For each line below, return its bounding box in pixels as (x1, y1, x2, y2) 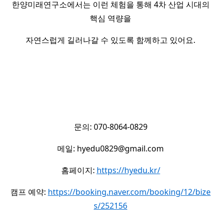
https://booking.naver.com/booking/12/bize (48, 186, 211, 197)
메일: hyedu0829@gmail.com (57, 143, 164, 154)
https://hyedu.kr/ (96, 164, 160, 176)
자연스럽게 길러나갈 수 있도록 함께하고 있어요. (26, 34, 195, 45)
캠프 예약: (10, 186, 48, 197)
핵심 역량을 (90, 12, 131, 24)
